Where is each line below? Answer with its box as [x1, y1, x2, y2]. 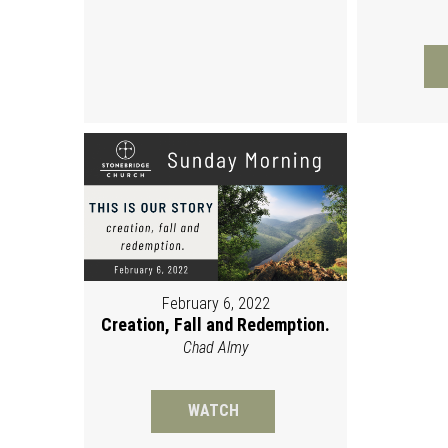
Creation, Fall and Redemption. [101, 314, 331, 335]
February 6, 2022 [161, 294, 270, 313]
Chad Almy [182, 338, 249, 357]
